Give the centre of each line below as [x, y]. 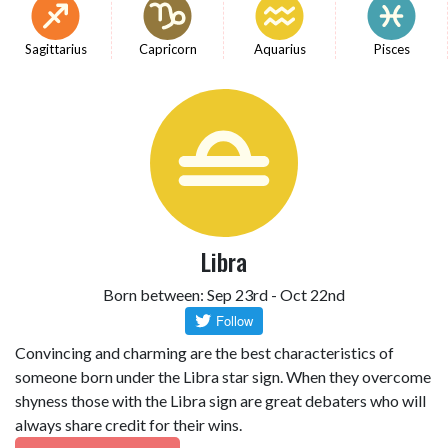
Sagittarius [55, 49]
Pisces [391, 49]
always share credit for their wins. [128, 424]
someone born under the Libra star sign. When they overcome [223, 376]
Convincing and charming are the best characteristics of [204, 352]
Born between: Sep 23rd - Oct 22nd [224, 294]
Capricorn [167, 49]
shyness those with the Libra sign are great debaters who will [220, 400]
